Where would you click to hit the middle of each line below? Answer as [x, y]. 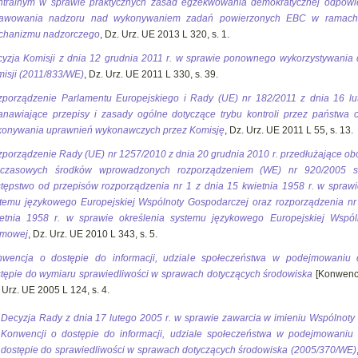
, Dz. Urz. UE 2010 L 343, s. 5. [93, 234]
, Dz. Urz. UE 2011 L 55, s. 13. [289, 130]
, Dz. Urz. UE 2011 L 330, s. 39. [151, 74]
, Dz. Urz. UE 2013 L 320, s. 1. [165, 34]
